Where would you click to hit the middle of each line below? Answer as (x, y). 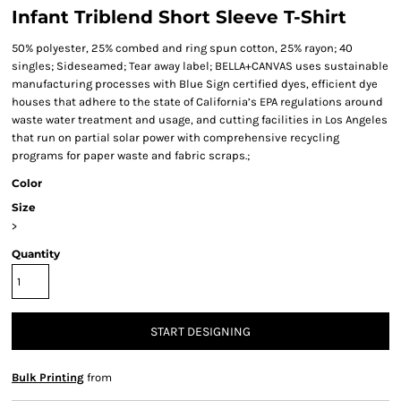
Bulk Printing (48, 377)
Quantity (36, 254)
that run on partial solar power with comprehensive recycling (175, 137)
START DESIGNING (200, 332)
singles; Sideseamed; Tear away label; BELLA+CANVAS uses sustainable (200, 66)
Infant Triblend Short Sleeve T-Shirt (179, 17)
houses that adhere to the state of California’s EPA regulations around (197, 102)
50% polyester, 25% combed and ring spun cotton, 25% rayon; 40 (182, 48)
